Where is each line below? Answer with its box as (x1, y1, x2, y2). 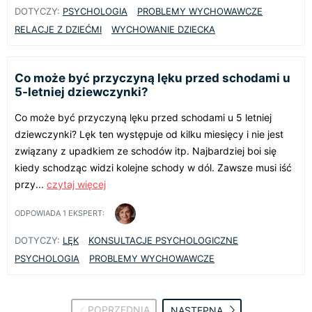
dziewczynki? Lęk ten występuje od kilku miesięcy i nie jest (15, 127, 283, 140)
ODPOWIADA (15, 208, 63, 219)
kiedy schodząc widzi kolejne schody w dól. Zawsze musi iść (15, 161, 292, 173)
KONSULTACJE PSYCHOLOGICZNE (88, 234, 238, 246)
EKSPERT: (66, 208, 104, 219)
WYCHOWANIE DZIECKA (111, 23, 215, 35)
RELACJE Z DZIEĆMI (15, 23, 102, 35)
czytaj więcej (47, 178, 106, 190)
